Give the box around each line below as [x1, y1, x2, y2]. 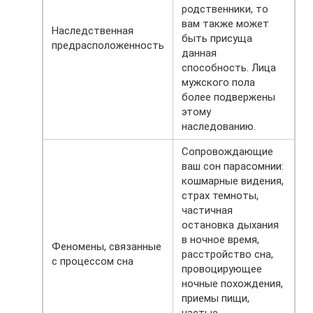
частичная [182, 203, 233, 217]
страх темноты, [182, 189, 259, 202]
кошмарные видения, [182, 174, 284, 187]
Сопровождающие [182, 145, 273, 158]
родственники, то [182, 2, 268, 15]
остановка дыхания [182, 218, 279, 231]
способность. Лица [182, 61, 276, 74]
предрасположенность [52, 38, 164, 52]
